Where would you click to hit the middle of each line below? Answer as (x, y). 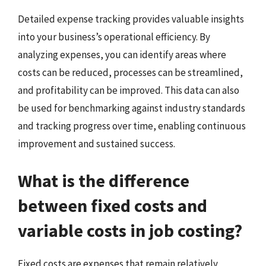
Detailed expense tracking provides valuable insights (131, 19)
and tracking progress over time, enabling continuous (132, 126)
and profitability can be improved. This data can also (129, 90)
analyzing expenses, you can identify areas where (122, 55)
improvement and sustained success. (96, 144)
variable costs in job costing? (130, 230)
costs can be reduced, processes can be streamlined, (130, 72)
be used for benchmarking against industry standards (132, 108)
